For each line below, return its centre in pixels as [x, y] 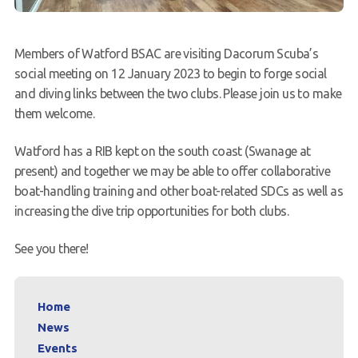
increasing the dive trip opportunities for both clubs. [151, 211]
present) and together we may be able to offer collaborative [172, 171]
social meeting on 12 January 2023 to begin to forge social [170, 73]
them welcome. [54, 113]
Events [57, 348]
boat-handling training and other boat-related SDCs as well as [178, 191]
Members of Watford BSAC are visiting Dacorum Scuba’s [166, 53]
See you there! [51, 248]
